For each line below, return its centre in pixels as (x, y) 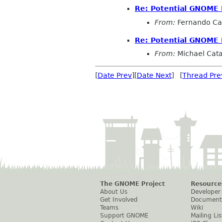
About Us (114, 192)
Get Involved (119, 200)
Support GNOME (124, 216)
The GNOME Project (133, 184)
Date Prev (115, 76)
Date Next (154, 76)
